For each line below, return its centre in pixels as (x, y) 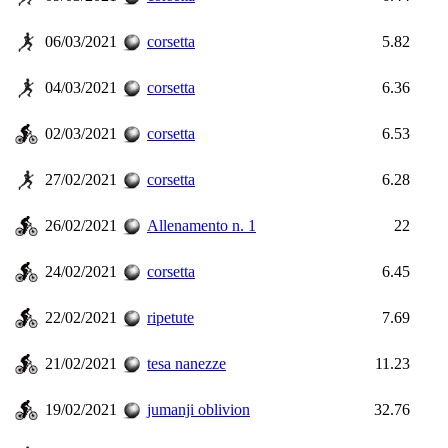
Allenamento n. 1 (201, 225)
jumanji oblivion (198, 409)
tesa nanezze (186, 363)
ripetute (170, 317)
